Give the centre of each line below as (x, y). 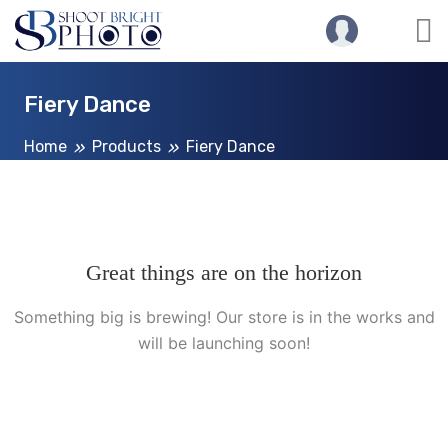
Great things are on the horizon (224, 272)
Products (126, 146)
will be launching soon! (224, 342)
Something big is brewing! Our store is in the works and (224, 316)
